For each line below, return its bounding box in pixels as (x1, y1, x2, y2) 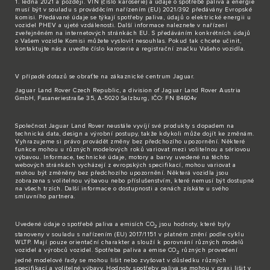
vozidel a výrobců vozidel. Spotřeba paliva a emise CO (15, 246, 177, 253)
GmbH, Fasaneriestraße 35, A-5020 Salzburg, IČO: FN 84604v (15, 95, 197, 101)
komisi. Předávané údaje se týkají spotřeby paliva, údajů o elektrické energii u (15, 14, 251, 20)
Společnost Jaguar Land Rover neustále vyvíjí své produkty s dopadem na (15, 122, 234, 129)
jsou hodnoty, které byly (157, 221, 230, 227)
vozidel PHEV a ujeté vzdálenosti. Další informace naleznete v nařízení (15, 22, 227, 28)
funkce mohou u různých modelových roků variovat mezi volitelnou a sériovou (15, 146, 250, 152)
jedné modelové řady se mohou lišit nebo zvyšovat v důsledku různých (15, 257, 227, 263)
